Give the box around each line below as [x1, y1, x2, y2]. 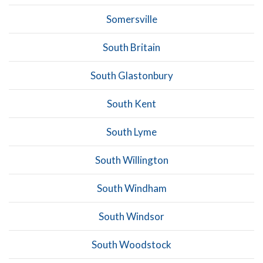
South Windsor [99, 210, 164, 222]
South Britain [103, 41, 160, 53]
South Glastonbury [90, 69, 173, 82]
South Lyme [106, 125, 157, 138]
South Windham [96, 181, 167, 194]
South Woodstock [92, 238, 171, 251]
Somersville [106, 12, 157, 25]
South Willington [95, 153, 168, 166]
